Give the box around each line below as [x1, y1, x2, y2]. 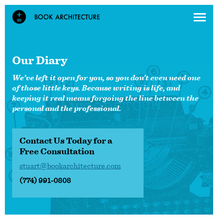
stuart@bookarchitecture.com [19, 162, 121, 170]
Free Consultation [19, 147, 94, 156]
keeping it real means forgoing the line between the [12, 94, 199, 102]
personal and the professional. [12, 105, 121, 112]
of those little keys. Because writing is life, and [12, 84, 180, 92]
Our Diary [12, 55, 68, 67]
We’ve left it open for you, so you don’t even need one [12, 74, 200, 82]
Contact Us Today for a [19, 136, 112, 145]
